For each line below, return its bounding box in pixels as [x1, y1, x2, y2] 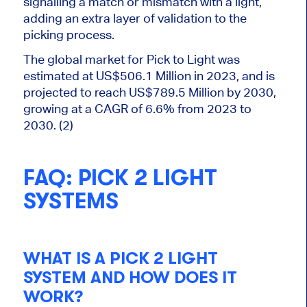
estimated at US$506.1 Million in [23, 68, 206, 83]
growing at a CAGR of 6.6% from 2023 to [23, 101, 251, 116]
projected [23, 84, 77, 99]
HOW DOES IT [124, 268, 237, 288]
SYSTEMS [23, 188, 119, 214]
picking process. [23, 27, 114, 42]
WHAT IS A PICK [23, 249, 149, 269]
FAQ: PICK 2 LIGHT [23, 164, 217, 191]
